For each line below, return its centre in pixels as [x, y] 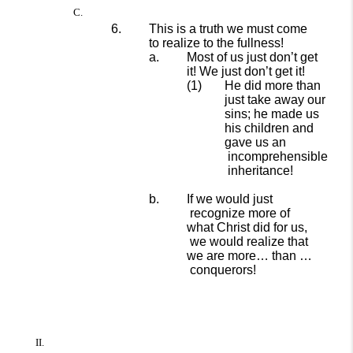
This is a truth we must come [228, 29]
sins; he [246, 114]
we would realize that [249, 242]
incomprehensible [278, 156]
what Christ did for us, [247, 227]
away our [300, 100]
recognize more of [240, 213]
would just [244, 199]
